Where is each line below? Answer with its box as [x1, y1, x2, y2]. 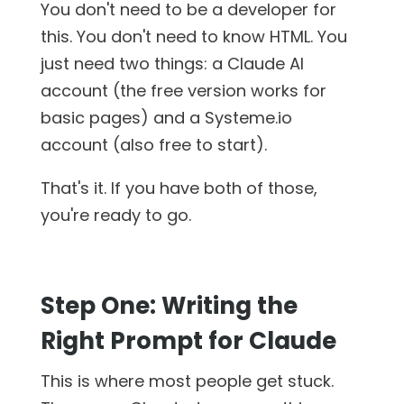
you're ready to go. [40, 203, 191, 226]
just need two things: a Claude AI [40, 51, 304, 75]
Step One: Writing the [40, 289, 298, 322]
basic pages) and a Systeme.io [40, 106, 292, 129]
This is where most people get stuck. [40, 369, 334, 392]
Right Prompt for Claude [40, 324, 336, 357]
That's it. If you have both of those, [40, 176, 317, 199]
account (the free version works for [40, 78, 326, 102]
